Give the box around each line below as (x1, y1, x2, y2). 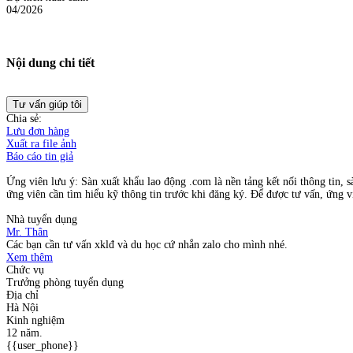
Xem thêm (6, 251, 53, 263)
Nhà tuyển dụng (6, 213, 77, 225)
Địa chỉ (6, 288, 39, 301)
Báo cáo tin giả (6, 150, 73, 162)
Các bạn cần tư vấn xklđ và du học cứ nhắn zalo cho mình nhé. (6, 238, 288, 251)
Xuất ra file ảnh (6, 137, 76, 150)
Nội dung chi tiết (6, 54, 95, 70)
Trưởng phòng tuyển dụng (6, 276, 124, 288)
